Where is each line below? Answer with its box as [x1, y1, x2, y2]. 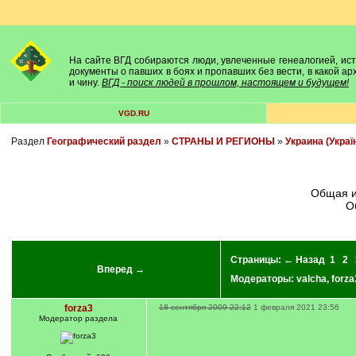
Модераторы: [230, 273, 296, 284]
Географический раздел [46, 136, 161, 147]
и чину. [69, 77, 102, 88]
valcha [296, 273, 327, 284]
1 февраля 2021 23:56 [253, 303, 339, 311]
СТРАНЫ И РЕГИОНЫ [171, 136, 275, 147]
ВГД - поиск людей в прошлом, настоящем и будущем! [102, 77, 349, 88]
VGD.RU [118, 109, 149, 118]
